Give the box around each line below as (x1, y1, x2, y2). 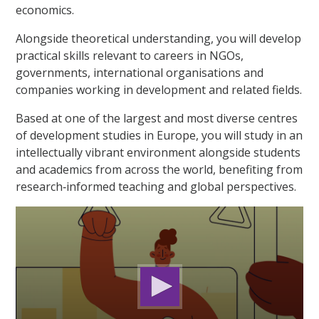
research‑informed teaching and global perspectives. (16, 179, 297, 195)
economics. (16, 2, 75, 19)
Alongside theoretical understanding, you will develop (16, 31, 302, 47)
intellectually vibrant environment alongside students (16, 145, 301, 161)
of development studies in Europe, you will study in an (16, 127, 303, 144)
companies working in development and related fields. (16, 82, 303, 98)
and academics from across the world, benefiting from (16, 162, 303, 178)
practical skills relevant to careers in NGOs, (16, 48, 244, 64)
